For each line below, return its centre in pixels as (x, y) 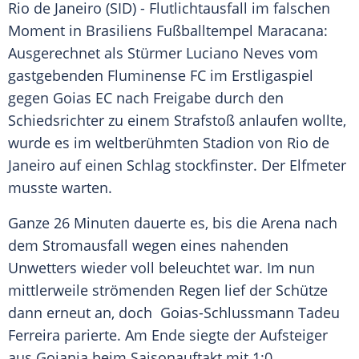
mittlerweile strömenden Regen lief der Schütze (168, 290)
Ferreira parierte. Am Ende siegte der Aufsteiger (168, 335)
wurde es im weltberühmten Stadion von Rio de (169, 143)
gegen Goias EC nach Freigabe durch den (146, 98)
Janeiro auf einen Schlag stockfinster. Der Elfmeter (177, 165)
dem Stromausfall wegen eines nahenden (148, 246)
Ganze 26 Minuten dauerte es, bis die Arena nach (173, 223)
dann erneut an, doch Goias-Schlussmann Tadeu (174, 313)
